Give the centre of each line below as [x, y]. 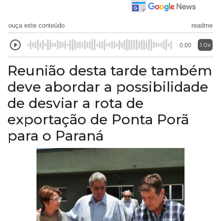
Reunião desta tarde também [110, 70]
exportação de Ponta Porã [98, 119]
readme [202, 25]
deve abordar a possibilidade [108, 87]
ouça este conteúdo [37, 25]
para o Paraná [55, 135]
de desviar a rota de [75, 103]
